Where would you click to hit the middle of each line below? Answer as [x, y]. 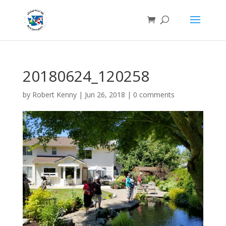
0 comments [154, 95]
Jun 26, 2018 [105, 95]
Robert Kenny [54, 95]
